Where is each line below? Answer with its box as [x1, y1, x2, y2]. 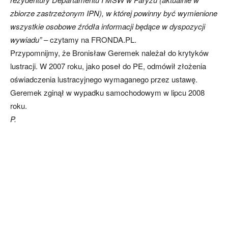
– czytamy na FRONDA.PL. [42, 34, 136, 45]
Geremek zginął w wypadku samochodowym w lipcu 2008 [10, 87, 205, 98]
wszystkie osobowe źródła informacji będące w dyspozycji [10, 21, 205, 32]
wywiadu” [10, 34, 42, 45]
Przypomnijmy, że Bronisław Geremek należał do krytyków [10, 47, 209, 58]
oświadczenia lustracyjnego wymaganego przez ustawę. [10, 74, 197, 84]
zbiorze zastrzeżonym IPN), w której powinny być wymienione [10, 8, 217, 18]
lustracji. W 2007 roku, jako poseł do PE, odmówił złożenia [10, 61, 206, 71]
